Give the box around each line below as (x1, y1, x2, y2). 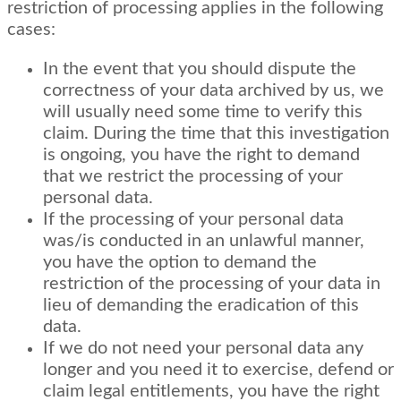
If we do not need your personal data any (43, 338, 363, 357)
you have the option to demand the (43, 252, 317, 271)
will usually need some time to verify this (43, 102, 363, 121)
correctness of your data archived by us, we (43, 81, 384, 99)
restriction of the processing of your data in (43, 274, 380, 293)
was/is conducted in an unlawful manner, (43, 231, 364, 250)
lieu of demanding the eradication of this (43, 295, 359, 314)
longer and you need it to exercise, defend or (43, 360, 394, 379)
